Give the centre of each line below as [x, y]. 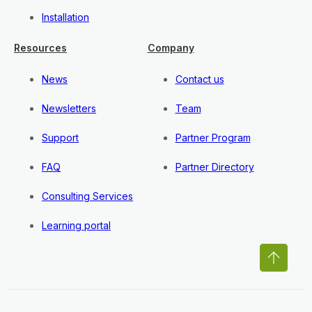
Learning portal [76, 226]
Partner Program [213, 138]
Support [60, 138]
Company [171, 48]
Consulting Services [87, 196]
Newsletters [69, 109]
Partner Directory [214, 167]
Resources [40, 48]
